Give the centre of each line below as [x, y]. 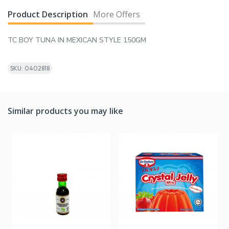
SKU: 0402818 [30, 68]
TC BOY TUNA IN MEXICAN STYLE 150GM [77, 40]
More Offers [117, 15]
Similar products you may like [65, 111]
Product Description [48, 15]
